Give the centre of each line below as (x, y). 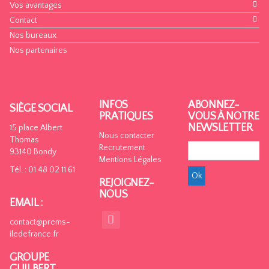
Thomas (25, 140)
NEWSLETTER (220, 128)
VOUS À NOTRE (224, 116)
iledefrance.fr (35, 234)
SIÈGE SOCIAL (41, 109)
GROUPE (29, 258)
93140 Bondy (33, 152)
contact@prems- (40, 222)
